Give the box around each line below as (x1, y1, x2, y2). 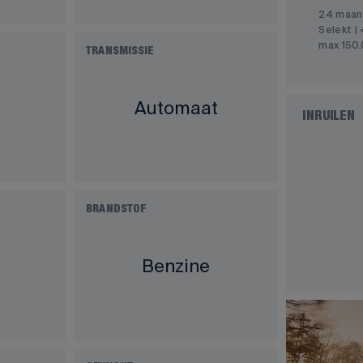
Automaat (134, 96, 218, 117)
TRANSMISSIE (86, 46, 155, 56)
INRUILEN (302, 111, 356, 122)
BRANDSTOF (86, 204, 147, 214)
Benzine (142, 254, 211, 275)
